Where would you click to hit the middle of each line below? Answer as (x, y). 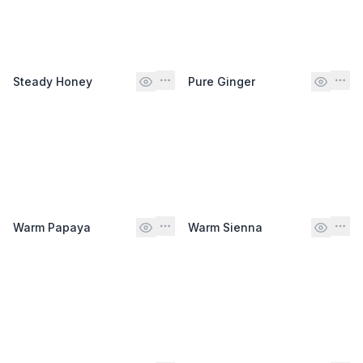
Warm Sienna (225, 227)
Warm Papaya (52, 227)
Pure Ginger (222, 81)
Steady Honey (53, 81)
